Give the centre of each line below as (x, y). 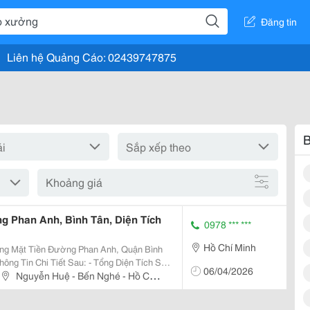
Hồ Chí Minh (230, 247)
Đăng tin (279, 21)
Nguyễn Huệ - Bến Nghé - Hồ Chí (86, 275)
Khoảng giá (74, 182)
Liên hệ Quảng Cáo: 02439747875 (92, 56)
